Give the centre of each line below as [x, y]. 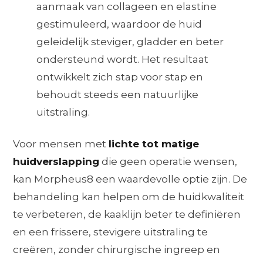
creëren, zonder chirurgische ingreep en [117, 249]
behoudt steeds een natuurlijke [118, 94]
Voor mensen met [61, 144]
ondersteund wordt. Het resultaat [123, 59]
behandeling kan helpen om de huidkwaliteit [129, 196]
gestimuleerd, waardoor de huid [119, 24]
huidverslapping [56, 161]
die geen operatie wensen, [168, 161]
